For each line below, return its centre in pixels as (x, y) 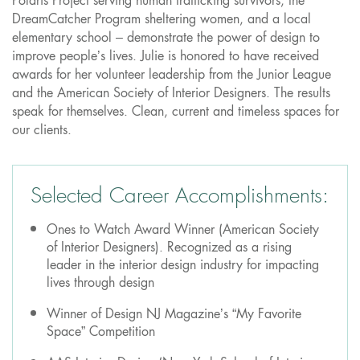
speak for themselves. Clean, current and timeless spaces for (176, 111)
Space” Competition (101, 331)
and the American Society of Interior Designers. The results (171, 93)
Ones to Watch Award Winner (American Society (183, 229)
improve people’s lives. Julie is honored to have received (166, 56)
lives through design (100, 282)
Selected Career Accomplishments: (180, 196)
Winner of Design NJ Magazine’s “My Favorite (174, 314)
